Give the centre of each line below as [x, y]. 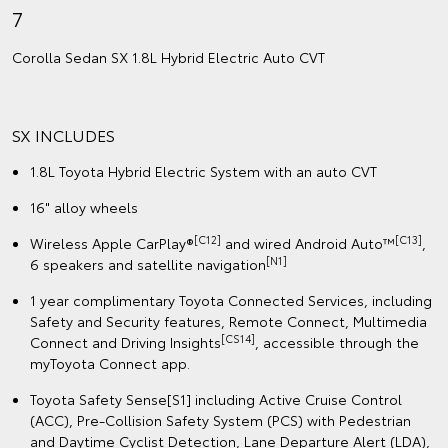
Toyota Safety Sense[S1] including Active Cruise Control [216, 398]
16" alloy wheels [84, 206]
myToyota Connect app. [110, 362]
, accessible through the [337, 341]
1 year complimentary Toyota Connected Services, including [231, 299]
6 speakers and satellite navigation [148, 263]
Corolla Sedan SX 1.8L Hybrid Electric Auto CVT [168, 56]
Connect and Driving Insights [125, 341]
